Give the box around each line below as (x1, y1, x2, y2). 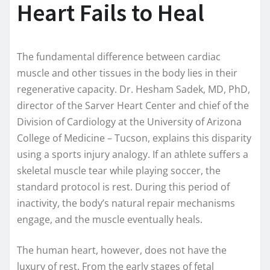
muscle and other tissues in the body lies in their (17, 66, 237, 80)
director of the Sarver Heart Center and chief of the (17, 99, 249, 113)
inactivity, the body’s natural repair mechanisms (17, 196, 235, 210)
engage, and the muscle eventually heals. (17, 213, 202, 227)
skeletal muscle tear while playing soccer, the (17, 164, 221, 178)
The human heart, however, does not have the (17, 243, 227, 257)
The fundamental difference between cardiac (17, 50, 221, 64)
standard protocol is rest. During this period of (17, 180, 230, 194)
